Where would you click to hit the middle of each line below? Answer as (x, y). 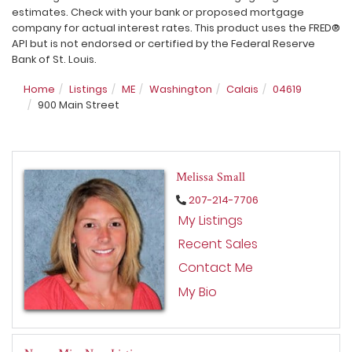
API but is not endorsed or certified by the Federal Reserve (163, 44)
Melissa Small (211, 176)
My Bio (198, 291)
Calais (242, 90)
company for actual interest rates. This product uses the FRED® (176, 28)
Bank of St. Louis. (54, 60)
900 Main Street (79, 105)
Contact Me (216, 268)
